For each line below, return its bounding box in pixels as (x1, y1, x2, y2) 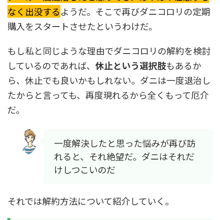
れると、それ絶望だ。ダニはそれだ (54, 150, 194, 163)
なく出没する (7, 5, 60, 18)
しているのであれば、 (7, 59, 95, 72)
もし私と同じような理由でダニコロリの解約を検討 (7, 44, 211, 57)
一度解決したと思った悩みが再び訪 (54, 137, 195, 149)
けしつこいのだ (54, 163, 115, 176)
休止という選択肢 (95, 59, 166, 72)
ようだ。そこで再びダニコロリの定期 (60, 5, 210, 18)
